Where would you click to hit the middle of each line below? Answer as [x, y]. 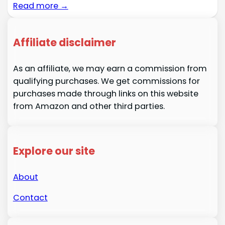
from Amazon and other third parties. [89, 106]
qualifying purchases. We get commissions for [106, 81]
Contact [30, 198]
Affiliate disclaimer [64, 42]
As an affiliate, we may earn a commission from [110, 68]
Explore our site [54, 151]
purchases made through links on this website [105, 93]
